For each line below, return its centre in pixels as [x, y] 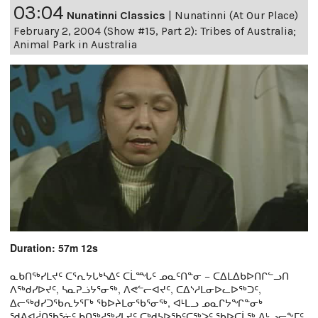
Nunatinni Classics [116, 16]
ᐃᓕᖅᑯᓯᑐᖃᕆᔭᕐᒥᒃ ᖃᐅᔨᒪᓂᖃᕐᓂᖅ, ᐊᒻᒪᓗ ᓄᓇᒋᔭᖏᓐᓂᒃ [136, 303]
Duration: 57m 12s [54, 248]
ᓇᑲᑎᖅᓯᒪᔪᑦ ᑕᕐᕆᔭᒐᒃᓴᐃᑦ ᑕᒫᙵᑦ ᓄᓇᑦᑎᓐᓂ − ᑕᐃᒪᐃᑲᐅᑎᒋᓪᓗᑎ [149, 276]
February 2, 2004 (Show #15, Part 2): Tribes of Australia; [155, 31]
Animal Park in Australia [75, 45]
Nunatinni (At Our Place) [236, 16]
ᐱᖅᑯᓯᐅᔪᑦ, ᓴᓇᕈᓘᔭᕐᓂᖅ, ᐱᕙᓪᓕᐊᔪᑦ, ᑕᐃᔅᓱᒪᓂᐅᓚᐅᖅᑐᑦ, [136, 289]
